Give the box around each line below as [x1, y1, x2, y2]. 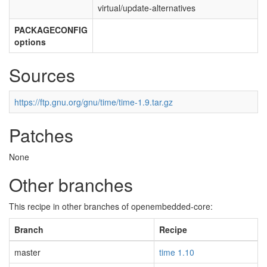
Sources [9, 62, 75, 88]
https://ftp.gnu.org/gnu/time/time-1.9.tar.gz [14, 96, 173, 108]
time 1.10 [159, 246, 194, 258]
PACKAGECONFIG [14, 24, 88, 36]
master [14, 246, 41, 258]
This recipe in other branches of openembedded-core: [9, 200, 213, 212]
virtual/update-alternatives [98, 2, 195, 14]
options [14, 36, 46, 48]
